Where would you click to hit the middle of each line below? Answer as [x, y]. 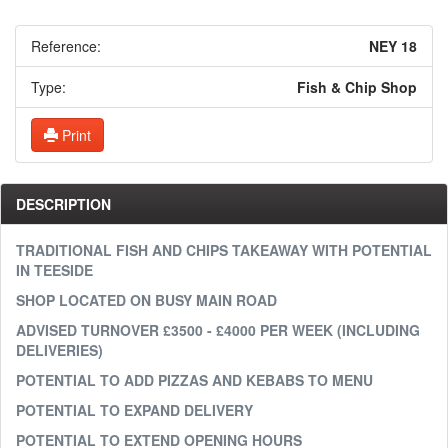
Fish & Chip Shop [357, 87]
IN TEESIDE [56, 270]
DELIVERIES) [59, 350]
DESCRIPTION [63, 204]
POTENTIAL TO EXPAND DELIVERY [136, 410]
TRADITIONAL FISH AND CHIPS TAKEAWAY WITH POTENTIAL [224, 250]
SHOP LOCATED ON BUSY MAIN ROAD [146, 300]
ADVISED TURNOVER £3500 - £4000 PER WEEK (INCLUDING [218, 330]
